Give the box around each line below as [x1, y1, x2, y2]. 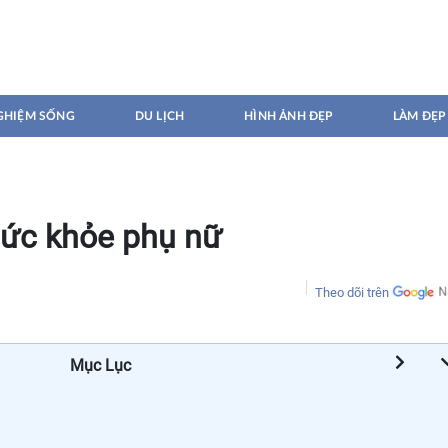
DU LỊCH [134, 110, 185, 122]
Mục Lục [69, 356, 131, 375]
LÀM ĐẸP [392, 110, 446, 122]
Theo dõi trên [315, 285, 389, 300]
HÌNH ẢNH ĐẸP [244, 110, 333, 122]
